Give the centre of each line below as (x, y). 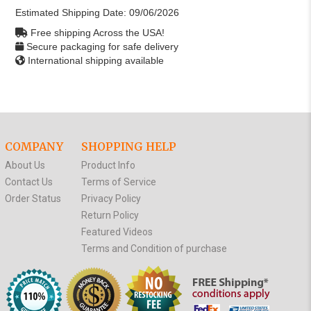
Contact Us (28, 182)
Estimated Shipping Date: (72, 13)
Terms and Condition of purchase (154, 248)
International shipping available (95, 61)
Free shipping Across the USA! (97, 33)
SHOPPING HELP (128, 147)
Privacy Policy (111, 198)
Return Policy (110, 215)
